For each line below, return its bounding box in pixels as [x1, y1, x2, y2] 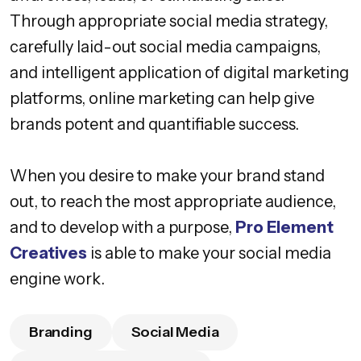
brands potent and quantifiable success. [10, 114, 299, 134]
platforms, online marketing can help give [10, 88, 314, 108]
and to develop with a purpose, [10, 217, 232, 237]
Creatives [10, 243, 87, 263]
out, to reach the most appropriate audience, [10, 191, 336, 211]
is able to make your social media [87, 243, 331, 263]
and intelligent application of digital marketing [10, 62, 349, 82]
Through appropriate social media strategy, [10, 10, 328, 31]
